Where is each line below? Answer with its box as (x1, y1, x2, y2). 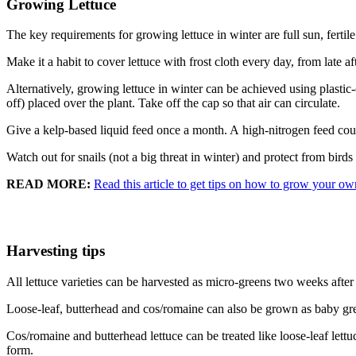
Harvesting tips (6, 242, 105, 259)
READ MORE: (6, 177, 94, 192)
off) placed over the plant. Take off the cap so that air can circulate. (6, 96, 340, 110)
